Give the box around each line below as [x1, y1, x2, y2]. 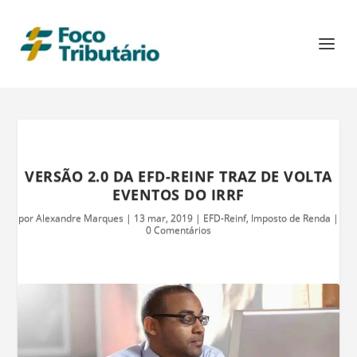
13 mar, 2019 [134, 211, 193, 225]
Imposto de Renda [251, 211, 331, 225]
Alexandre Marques [36, 211, 124, 225]
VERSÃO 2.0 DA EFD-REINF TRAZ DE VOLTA [25, 167, 332, 186]
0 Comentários [146, 223, 211, 237]
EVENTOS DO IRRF [112, 185, 245, 204]
